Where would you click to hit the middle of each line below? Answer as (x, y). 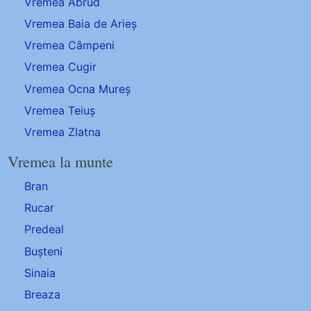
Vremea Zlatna (63, 132)
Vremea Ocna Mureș (78, 89)
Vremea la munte (61, 161)
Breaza (43, 294)
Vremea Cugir (61, 67)
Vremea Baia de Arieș (81, 24)
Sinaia (40, 272)
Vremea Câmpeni (70, 45)
